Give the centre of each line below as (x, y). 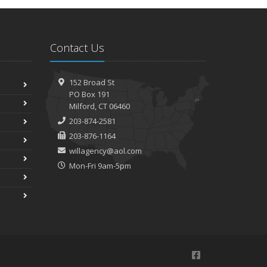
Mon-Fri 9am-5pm (100, 166)
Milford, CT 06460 (100, 106)
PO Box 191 (89, 94)
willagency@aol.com (105, 151)
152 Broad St (92, 82)
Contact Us (77, 48)
